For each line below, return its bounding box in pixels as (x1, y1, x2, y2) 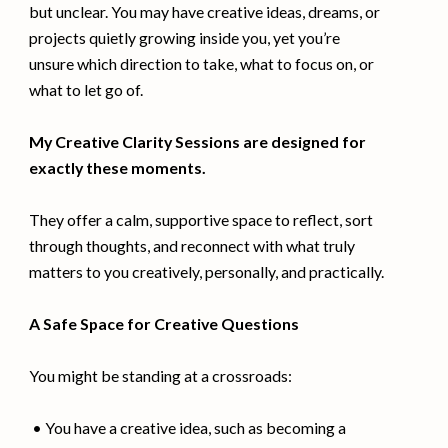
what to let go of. (29, 79, 144, 99)
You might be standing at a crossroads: (29, 365, 293, 385)
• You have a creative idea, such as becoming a (29, 417, 347, 437)
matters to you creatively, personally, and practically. (29, 261, 385, 281)
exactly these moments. (29, 157, 207, 177)
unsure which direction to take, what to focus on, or (29, 53, 375, 73)
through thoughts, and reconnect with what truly (29, 235, 356, 255)
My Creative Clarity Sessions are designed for (29, 131, 367, 151)
